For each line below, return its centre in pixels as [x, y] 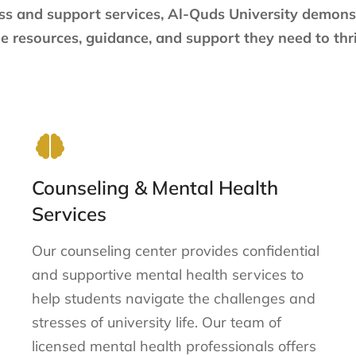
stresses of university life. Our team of [157, 322]
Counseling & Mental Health [155, 187]
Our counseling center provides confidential [176, 250]
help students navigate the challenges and [174, 298]
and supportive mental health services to [168, 274]
